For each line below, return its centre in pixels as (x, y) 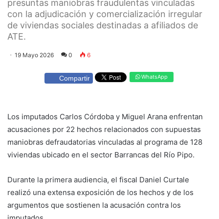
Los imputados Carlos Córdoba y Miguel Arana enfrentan (105, 116)
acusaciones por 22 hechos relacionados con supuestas (104, 129)
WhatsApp (154, 77)
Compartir (75, 78)
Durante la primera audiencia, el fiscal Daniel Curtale (98, 179)
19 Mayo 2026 (34, 55)
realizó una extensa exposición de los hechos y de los (100, 192)
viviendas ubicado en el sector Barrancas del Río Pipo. (101, 154)
